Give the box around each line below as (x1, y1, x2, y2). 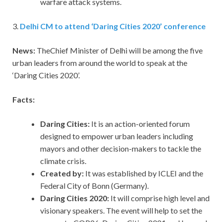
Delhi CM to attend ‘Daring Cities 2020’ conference (20, 21, 206, 31)
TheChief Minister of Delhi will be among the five (37, 46, 203, 55)
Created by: (40, 168, 85, 178)
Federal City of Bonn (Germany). (40, 181, 149, 191)
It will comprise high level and (111, 193, 210, 203)
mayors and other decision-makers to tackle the (40, 144, 201, 154)
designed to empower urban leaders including (40, 131, 193, 141)
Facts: (12, 95, 35, 105)
